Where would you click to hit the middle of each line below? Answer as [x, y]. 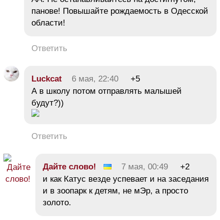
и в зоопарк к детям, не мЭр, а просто [115, 191]
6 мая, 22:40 [95, 79]
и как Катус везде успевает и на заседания [126, 179]
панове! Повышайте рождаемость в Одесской [120, 11]
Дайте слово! [69, 166]
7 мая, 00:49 [145, 166]
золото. [57, 202]
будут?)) [48, 103]
